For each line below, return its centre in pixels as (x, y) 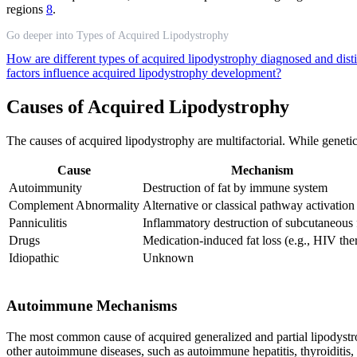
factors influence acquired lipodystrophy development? (144, 73)
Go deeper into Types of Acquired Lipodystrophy (118, 36)
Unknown (168, 258)
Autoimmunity (45, 188)
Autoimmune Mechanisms (92, 305)
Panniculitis (38, 223)
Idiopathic (34, 258)
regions (26, 10)
